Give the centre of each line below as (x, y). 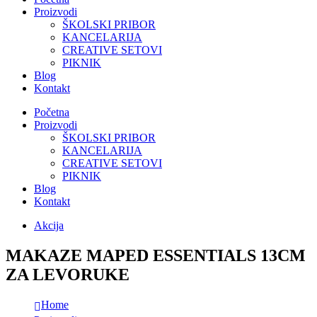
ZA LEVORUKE (68, 274)
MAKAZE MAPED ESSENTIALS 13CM (156, 255)
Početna (52, 113)
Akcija (49, 226)
